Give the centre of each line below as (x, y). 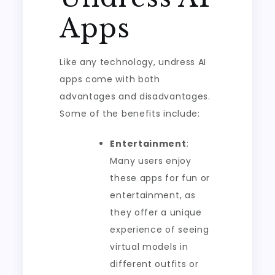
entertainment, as (153, 195)
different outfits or (154, 264)
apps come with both (110, 79)
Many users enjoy (151, 161)
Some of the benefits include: (130, 114)
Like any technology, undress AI (133, 62)
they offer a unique (156, 212)
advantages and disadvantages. (135, 96)
